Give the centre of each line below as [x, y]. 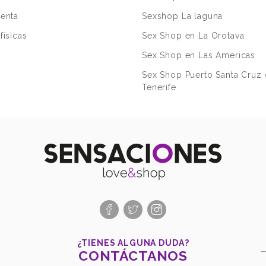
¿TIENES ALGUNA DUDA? [133, 243]
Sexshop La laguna [183, 16]
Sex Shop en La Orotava [193, 36]
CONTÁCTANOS [133, 256]
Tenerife [159, 88]
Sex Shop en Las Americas [199, 56]
